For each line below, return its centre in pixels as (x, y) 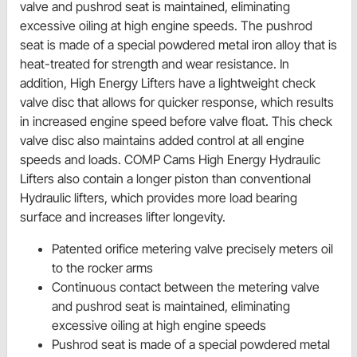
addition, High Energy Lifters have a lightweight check (168, 83)
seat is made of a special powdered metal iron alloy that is (178, 45)
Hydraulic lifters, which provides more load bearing (159, 198)
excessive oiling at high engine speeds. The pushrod (166, 26)
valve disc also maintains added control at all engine (162, 141)
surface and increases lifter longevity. (123, 217)
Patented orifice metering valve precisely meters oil (192, 249)
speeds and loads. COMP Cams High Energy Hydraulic (170, 160)
